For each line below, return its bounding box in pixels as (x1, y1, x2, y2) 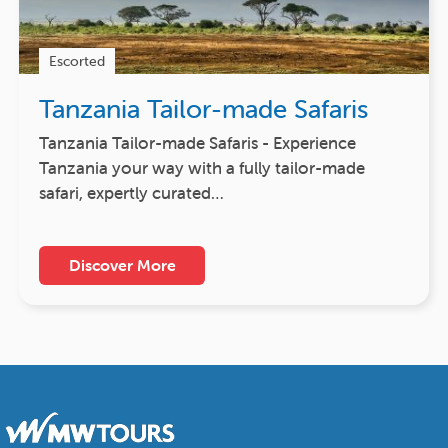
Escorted (49, 51, 105, 70)
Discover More (68, 254, 176, 275)
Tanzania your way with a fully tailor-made (39, 156, 365, 179)
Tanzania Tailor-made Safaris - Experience (39, 131, 356, 154)
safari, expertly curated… (39, 181, 224, 204)
